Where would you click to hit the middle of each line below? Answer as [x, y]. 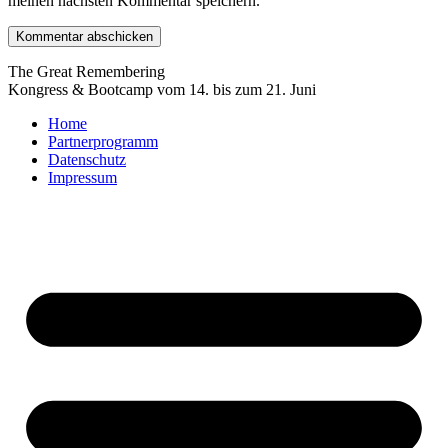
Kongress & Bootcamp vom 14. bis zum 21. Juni [162, 89]
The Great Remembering [86, 71]
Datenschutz [87, 159]
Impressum [82, 177]
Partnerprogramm [103, 141]
